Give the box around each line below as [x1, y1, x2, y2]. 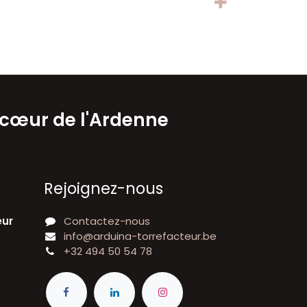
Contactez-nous [63, 213, 150, 228]
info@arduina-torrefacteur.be [63, 228, 217, 243]
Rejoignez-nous [43, 177, 163, 199]
